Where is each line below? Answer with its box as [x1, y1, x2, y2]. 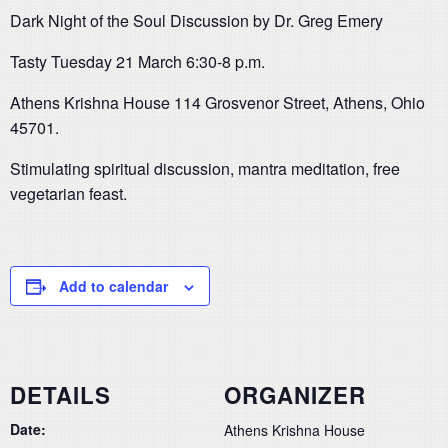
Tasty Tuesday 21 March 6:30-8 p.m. [10, 50, 265, 73]
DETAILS [10, 378, 111, 411]
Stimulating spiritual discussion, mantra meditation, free [10, 157, 400, 180]
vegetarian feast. [10, 182, 127, 205]
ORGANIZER [224, 378, 366, 411]
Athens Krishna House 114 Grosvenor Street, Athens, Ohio [10, 91, 425, 114]
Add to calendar [59, 276, 168, 296]
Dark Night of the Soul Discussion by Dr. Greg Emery [10, 9, 383, 32]
